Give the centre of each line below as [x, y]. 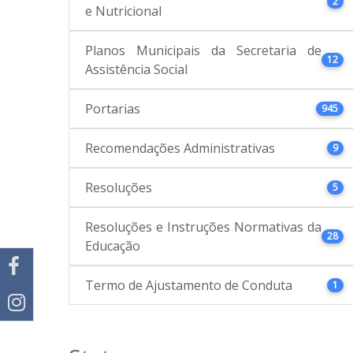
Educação [113, 245]
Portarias [113, 108]
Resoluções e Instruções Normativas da [203, 227]
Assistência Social [136, 69]
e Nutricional [123, 11]
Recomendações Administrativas [180, 148]
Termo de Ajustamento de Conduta [189, 285]
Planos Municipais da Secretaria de [203, 50]
